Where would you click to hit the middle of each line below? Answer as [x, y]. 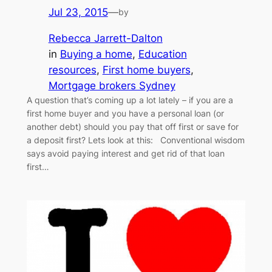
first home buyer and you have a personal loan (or [125, 114]
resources [72, 70]
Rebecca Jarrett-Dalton [105, 39]
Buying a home [96, 54]
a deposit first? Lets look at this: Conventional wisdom [135, 140]
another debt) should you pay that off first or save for [132, 127]
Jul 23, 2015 [78, 12]
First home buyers [146, 70]
